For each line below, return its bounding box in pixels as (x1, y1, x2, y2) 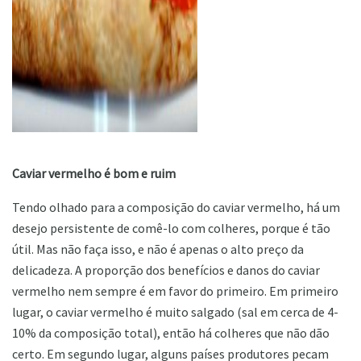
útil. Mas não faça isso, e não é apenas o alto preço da (12, 240, 304, 257)
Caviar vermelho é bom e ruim (12, 164, 176, 181)
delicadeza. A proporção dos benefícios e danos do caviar (12, 261, 320, 278)
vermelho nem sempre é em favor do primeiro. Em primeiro (12, 282, 338, 299)
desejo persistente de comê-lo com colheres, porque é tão (12, 219, 330, 236)
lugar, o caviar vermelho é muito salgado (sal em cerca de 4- (12, 303, 338, 320)
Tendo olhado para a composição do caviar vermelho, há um (12, 198, 340, 215)
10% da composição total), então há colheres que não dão (12, 324, 330, 341)
